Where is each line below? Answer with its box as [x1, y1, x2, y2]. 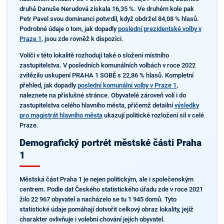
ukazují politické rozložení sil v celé [102, 111, 204, 119]
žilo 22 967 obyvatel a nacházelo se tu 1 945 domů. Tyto [19, 195, 176, 203]
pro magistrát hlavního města [19, 111, 102, 119]
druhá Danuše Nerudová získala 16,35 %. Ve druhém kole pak [19, 5, 194, 12]
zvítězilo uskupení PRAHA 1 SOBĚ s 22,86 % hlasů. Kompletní [19, 71, 193, 79]
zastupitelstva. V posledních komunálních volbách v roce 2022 [19, 61, 195, 69]
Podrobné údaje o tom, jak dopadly [19, 25, 118, 32]
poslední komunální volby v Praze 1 [77, 81, 176, 89]
